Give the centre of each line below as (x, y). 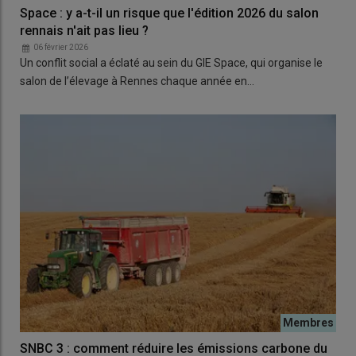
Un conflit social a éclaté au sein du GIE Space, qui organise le (171, 62)
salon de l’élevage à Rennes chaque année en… (137, 81)
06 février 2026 (61, 47)
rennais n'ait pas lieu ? (84, 30)
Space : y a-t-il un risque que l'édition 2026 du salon (169, 13)
